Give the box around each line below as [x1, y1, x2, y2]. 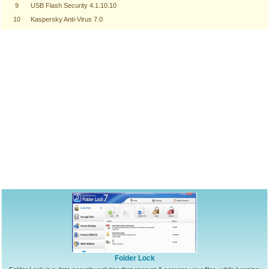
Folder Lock [114, 254, 155, 262]
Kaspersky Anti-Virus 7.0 [31, 16, 103, 23]
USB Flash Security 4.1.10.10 [31, 2, 116, 9]
